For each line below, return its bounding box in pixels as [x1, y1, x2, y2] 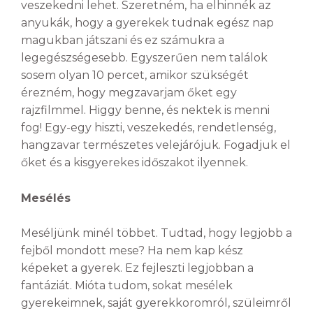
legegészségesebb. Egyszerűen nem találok [21, 51, 268, 65]
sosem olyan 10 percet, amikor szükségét [21, 68, 249, 82]
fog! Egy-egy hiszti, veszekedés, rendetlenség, [21, 121, 276, 135]
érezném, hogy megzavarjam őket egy [21, 86, 237, 100]
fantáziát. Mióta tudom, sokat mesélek [21, 279, 233, 293]
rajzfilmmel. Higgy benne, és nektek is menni [21, 103, 270, 117]
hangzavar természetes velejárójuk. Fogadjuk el [21, 138, 291, 152]
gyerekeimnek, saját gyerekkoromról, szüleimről [21, 296, 291, 310]
